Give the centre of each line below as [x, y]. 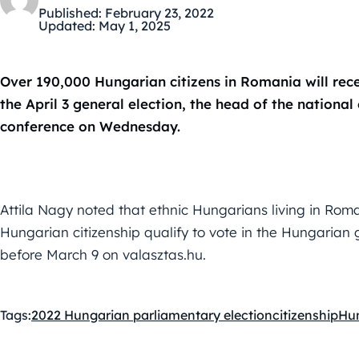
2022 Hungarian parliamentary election [152, 315]
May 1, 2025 [135, 26]
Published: [70, 13]
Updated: [67, 26]
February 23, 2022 [159, 13]
